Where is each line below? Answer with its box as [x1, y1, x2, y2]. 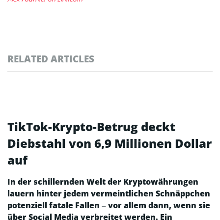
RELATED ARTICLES [7, 53, 94, 65]
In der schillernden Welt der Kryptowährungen [7, 176, 198, 188]
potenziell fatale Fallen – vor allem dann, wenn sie [7, 200, 210, 211]
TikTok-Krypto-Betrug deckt [7, 118, 175, 135]
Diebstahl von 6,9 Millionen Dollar [7, 135, 212, 152]
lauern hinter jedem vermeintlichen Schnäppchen [7, 188, 210, 199]
